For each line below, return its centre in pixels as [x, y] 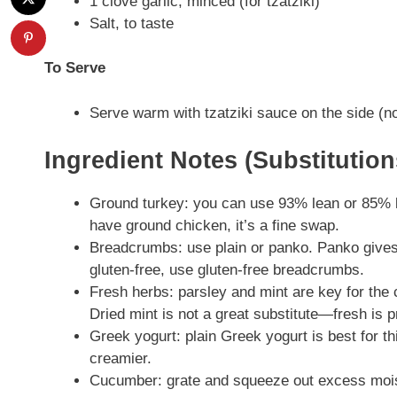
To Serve [75, 68]
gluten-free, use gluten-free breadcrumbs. [227, 270]
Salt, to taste [132, 23]
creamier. [121, 359]
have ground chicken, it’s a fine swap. [214, 226]
